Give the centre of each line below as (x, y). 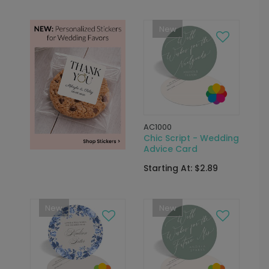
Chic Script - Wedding (191, 138)
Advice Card (171, 149)
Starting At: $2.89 (181, 168)
